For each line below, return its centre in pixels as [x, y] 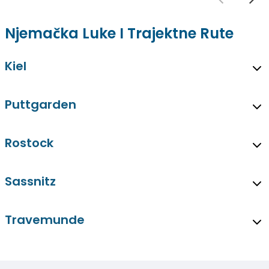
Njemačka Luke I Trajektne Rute [119, 33]
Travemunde [45, 219]
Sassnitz [30, 181]
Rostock [29, 143]
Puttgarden [41, 104]
